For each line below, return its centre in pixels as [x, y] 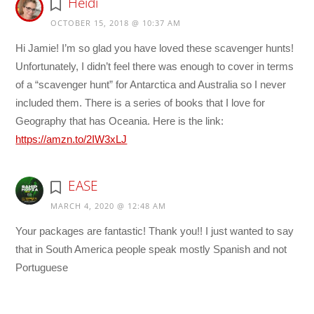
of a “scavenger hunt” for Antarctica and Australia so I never [151, 85]
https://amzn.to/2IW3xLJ [71, 139]
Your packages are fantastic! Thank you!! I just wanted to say [155, 231]
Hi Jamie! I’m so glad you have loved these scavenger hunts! [155, 48]
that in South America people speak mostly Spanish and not [151, 250]
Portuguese [42, 268]
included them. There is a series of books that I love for [141, 103]
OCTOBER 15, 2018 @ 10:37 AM [116, 23]
